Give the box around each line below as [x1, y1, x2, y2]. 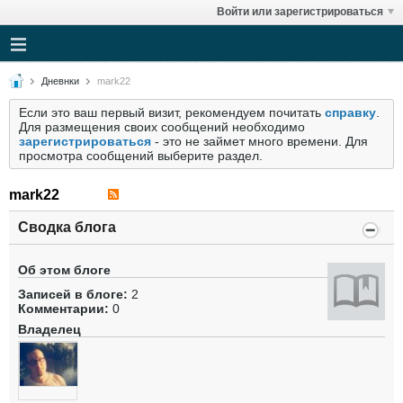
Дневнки [41, 76, 79, 86]
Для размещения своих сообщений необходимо [19, 120, 305, 134]
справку [325, 105, 376, 120]
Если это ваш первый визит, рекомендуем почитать [19, 105, 325, 120]
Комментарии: [18, 301, 109, 317]
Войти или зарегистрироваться [217, 5, 383, 18]
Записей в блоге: [18, 287, 128, 302]
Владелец [18, 321, 81, 336]
